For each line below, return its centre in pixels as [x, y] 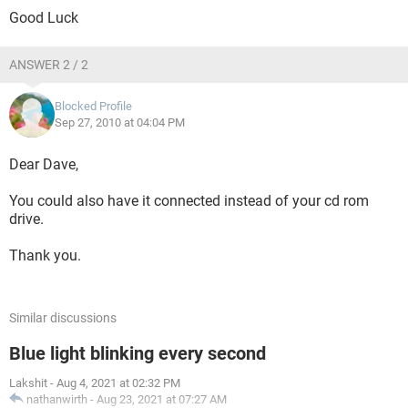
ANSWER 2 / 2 [49, 65]
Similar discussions [63, 318]
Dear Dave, [44, 164]
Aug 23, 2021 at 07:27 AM [162, 399]
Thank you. [45, 255]
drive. [26, 219]
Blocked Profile [93, 106]
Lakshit [28, 383]
